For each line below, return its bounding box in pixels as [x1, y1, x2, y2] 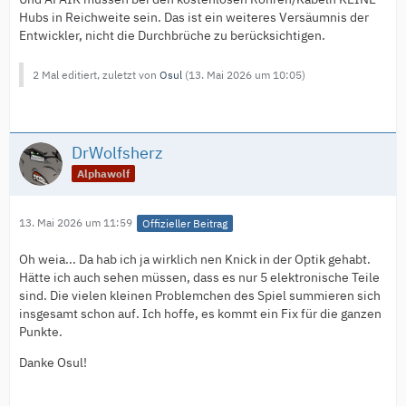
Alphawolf [77, 167, 130, 180]
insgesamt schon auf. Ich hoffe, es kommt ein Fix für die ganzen [19, 304, 382, 322]
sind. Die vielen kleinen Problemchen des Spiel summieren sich [19, 286, 381, 304]
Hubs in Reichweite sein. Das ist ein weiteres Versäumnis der [19, 9, 369, 26]
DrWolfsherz [72, 142, 162, 164]
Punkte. [19, 323, 63, 340]
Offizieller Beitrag [142, 216, 227, 230]
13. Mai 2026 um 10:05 [188, 68, 302, 82]
